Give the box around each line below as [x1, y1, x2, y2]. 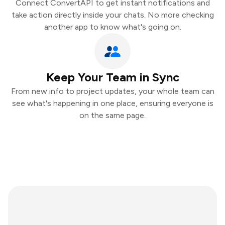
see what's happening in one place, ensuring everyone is [12, 98, 213, 108]
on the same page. [79, 110, 146, 120]
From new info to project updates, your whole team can [11, 86, 214, 96]
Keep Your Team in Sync [46, 70, 179, 84]
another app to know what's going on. [44, 22, 181, 32]
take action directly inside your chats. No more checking [11, 10, 214, 20]
